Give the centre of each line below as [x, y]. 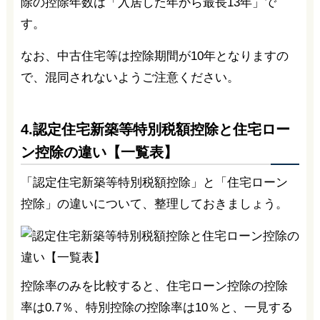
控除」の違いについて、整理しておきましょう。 [154, 204]
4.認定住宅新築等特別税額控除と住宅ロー [155, 129]
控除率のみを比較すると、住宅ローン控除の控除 [154, 286]
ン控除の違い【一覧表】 [99, 152]
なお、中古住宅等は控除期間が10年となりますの [154, 56]
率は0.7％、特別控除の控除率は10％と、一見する [156, 307]
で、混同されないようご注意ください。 [130, 77]
